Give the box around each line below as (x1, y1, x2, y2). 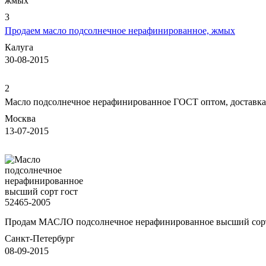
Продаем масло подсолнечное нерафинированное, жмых (5, 25, 235, 36)
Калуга (5, 42, 33, 52)
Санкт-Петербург (5, 233, 75, 243)
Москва (5, 113, 36, 123)
